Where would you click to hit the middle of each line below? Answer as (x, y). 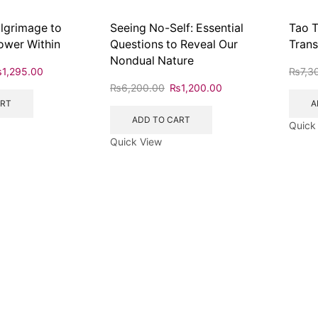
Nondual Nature (152, 61)
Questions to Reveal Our (174, 45)
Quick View (136, 141)
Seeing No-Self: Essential (177, 28)
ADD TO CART (161, 120)
